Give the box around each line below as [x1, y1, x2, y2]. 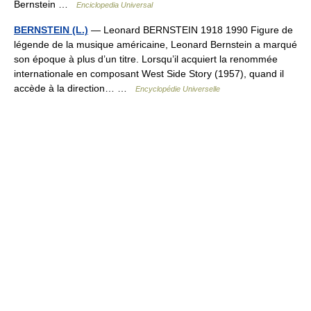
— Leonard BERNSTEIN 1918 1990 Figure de [88, 24, 293, 35]
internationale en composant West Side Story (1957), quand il [14, 68, 284, 79]
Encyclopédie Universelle [135, 85, 220, 93]
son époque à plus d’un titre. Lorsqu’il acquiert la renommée [14, 53, 278, 65]
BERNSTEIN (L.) [14, 24, 88, 35]
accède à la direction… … [14, 83, 135, 94]
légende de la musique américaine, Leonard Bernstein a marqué [14, 39, 297, 50]
